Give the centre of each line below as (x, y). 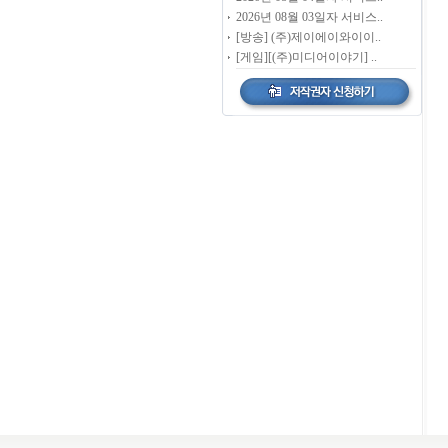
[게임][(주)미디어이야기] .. (306, 57)
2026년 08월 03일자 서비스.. (309, 17)
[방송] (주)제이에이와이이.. (308, 37)
